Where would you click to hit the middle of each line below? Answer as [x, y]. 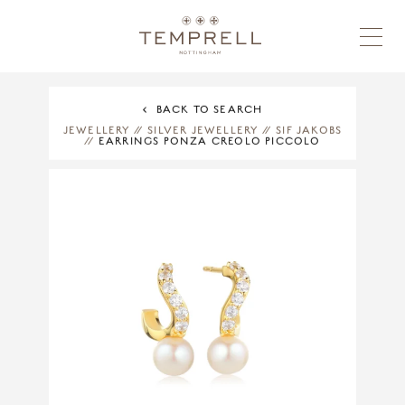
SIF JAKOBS [309, 130]
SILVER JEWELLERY [203, 130]
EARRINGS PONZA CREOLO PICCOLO [207, 141]
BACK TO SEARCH [209, 109]
